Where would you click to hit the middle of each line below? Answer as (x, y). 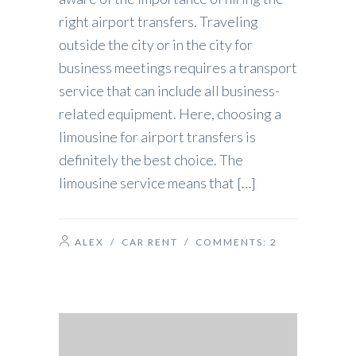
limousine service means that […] (157, 183)
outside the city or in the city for (156, 45)
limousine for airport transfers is (157, 137)
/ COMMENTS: (224, 242)
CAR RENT (150, 242)
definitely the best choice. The (151, 160)
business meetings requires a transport (178, 68)
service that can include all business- (169, 91)
